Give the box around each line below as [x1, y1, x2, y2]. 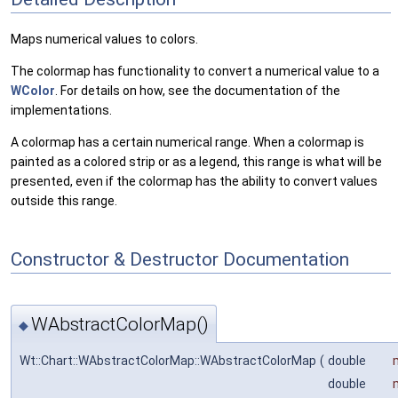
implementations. [11, 102, 112, 117]
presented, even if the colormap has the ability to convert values [11, 173, 378, 188]
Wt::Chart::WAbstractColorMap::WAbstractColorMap [20, 354, 316, 369]
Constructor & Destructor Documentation [11, 249, 349, 271]
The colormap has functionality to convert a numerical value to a [11, 63, 379, 78]
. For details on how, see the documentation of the [55, 83, 340, 98]
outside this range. [11, 193, 117, 208]
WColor [11, 83, 55, 98]
